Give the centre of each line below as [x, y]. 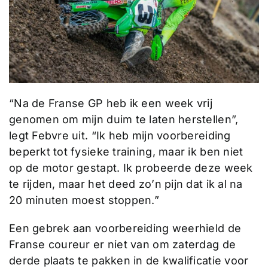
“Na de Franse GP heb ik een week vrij [110, 103]
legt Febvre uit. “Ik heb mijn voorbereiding [120, 136]
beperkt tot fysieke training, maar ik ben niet [126, 152]
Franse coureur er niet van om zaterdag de [122, 245]
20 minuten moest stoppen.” [84, 200]
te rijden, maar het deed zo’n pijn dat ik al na [126, 184]
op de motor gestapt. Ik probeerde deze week [131, 168]
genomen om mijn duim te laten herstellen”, [124, 120]
